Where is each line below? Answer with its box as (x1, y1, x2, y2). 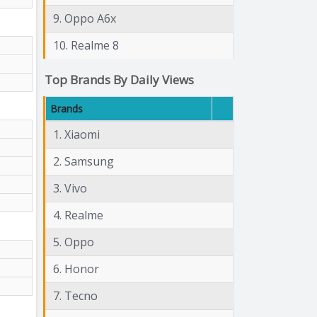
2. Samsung (53, 153, 114, 169)
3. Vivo (53, 180, 87, 196)
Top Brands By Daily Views (45, 71, 194, 88)
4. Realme (53, 207, 103, 223)
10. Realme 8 (53, 37, 119, 53)
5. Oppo (53, 234, 94, 250)
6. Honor (53, 260, 99, 277)
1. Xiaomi (53, 126, 100, 142)
